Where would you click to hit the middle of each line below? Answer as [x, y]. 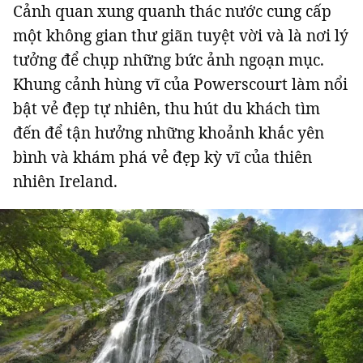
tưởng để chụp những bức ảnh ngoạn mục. [169, 59]
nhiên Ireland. [65, 181]
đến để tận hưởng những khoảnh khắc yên [169, 132]
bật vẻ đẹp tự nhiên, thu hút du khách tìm [167, 108]
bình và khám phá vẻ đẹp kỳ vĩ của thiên [162, 156]
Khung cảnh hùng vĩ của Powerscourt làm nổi [180, 83]
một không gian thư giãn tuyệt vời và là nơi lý [181, 35]
